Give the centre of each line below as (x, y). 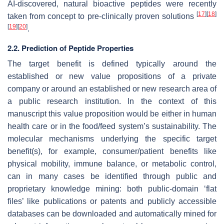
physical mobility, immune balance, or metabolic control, (112, 163)
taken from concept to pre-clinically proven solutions (102, 16)
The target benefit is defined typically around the (112, 63)
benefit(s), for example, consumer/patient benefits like (112, 151)
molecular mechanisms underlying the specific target (112, 138)
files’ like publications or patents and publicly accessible (112, 201)
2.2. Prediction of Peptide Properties (70, 48)
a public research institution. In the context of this (112, 101)
